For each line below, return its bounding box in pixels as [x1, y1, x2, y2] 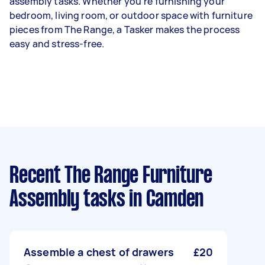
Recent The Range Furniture [9, 166, 212, 188]
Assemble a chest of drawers [24, 245, 174, 260]
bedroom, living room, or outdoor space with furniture [9, 9, 253, 22]
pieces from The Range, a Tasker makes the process [9, 23, 240, 37]
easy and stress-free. [9, 37, 105, 51]
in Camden [125, 189, 203, 211]
